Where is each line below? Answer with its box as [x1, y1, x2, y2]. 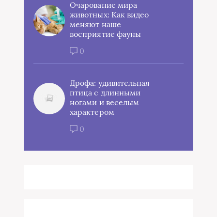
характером [70, 107, 114, 117]
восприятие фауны [70, 29, 141, 39]
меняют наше [70, 19, 121, 29]
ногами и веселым [70, 97, 139, 107]
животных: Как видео [70, 9, 149, 19]
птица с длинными [70, 87, 141, 97]
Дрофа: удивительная [70, 77, 150, 88]
